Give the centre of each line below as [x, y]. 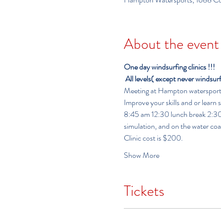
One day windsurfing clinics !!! [169, 67]
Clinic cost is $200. [153, 138]
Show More [141, 155]
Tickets [144, 191]
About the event [171, 44]
